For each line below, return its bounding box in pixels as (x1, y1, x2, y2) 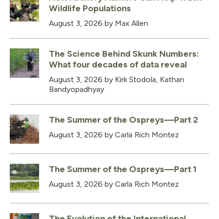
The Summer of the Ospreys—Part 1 (49, 164, 197, 175)
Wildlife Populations (49, 3, 131, 14)
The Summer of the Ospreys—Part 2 (49, 114, 198, 126)
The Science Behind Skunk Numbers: (49, 48, 199, 60)
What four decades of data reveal (49, 59, 187, 70)
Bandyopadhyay (49, 85, 104, 94)
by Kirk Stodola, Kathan (103, 75, 184, 85)
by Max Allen (103, 19, 148, 28)
